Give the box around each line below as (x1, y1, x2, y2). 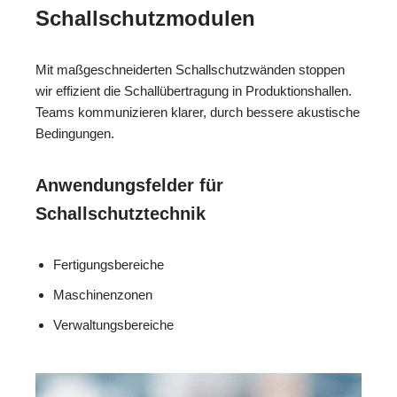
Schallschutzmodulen (35, 5, 255, 30)
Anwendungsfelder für (35, 175, 223, 195)
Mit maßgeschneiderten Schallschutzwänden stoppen (35, 61, 345, 77)
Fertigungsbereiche (53, 256, 164, 272)
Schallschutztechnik (35, 203, 206, 223)
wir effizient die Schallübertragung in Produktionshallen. (35, 82, 352, 98)
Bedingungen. (35, 125, 114, 141)
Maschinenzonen (53, 286, 152, 302)
